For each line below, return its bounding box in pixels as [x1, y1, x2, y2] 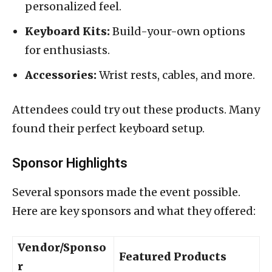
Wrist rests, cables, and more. [97, 67, 255, 82]
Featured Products [119, 249, 226, 263]
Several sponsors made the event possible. [12, 185, 240, 199]
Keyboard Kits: [25, 24, 110, 38]
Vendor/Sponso [18, 240, 106, 254]
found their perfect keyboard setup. [12, 121, 205, 135]
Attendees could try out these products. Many [12, 102, 260, 117]
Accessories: [25, 67, 97, 82]
